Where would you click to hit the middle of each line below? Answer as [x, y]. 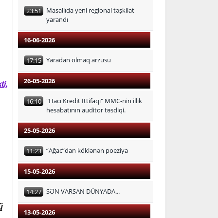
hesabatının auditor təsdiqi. [86, 110]
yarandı [57, 19]
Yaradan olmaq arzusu [79, 60]
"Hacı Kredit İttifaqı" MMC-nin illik [94, 101]
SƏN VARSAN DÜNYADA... [83, 191]
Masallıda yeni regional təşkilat [90, 10]
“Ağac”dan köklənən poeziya [87, 150]
